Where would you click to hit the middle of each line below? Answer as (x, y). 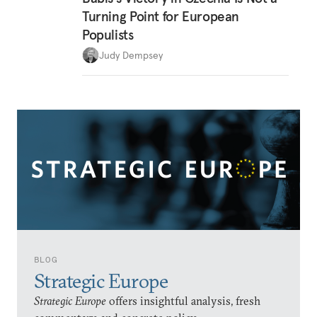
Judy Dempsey (131, 55)
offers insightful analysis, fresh (183, 301)
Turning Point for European (161, 16)
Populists (108, 35)
